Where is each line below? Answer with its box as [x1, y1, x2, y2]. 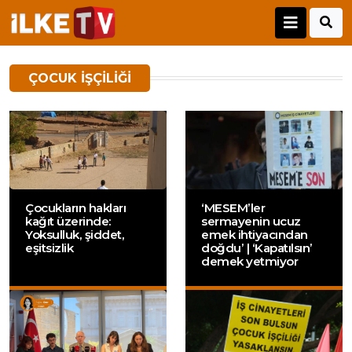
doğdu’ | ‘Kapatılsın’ [201, 240, 313, 256]
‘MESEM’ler [201, 200, 265, 216]
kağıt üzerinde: [25, 214, 112, 229]
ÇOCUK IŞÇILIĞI [28, 71, 131, 86]
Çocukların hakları [25, 200, 126, 216]
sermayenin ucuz [201, 214, 301, 229]
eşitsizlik [25, 240, 73, 256]
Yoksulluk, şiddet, [25, 227, 124, 243]
